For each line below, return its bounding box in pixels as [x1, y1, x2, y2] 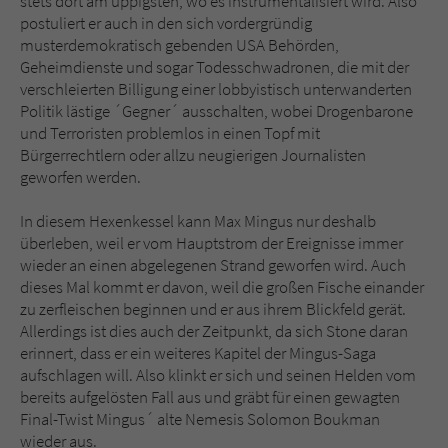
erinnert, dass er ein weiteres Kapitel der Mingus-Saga [20, 342, 376, 365]
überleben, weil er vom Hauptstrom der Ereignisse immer [20, 232, 403, 255]
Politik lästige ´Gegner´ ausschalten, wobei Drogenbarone [20, 100, 413, 123]
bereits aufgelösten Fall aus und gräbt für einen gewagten [20, 386, 400, 409]
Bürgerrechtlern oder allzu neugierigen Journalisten [20, 144, 366, 167]
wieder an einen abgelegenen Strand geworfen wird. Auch [20, 254, 406, 277]
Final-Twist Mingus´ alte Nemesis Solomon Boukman [20, 408, 380, 431]
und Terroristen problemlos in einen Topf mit [20, 122, 320, 145]
